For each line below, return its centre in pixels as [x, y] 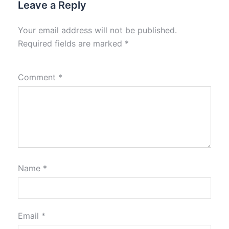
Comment [38, 77]
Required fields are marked [71, 44]
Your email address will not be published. [97, 30]
